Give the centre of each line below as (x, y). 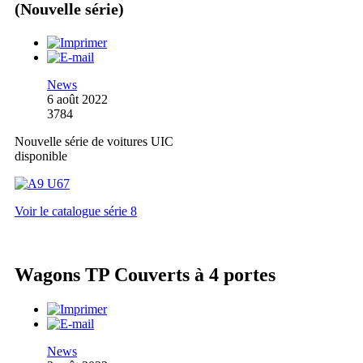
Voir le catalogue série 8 (76, 211)
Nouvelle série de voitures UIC (94, 141)
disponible (41, 156)
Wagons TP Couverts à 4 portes (145, 274)
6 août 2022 (77, 99)
